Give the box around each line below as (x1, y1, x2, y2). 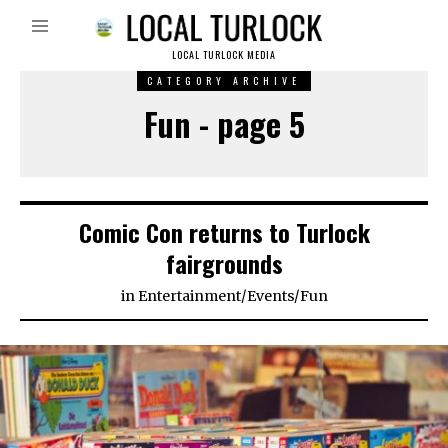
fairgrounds (165, 245, 283, 282)
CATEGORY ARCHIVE (147, 73, 301, 89)
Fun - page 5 (143, 100, 305, 148)
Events (246, 287, 294, 306)
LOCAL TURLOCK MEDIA (172, 47, 276, 63)
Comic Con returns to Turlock (78, 214, 370, 251)
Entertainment (137, 287, 241, 306)
